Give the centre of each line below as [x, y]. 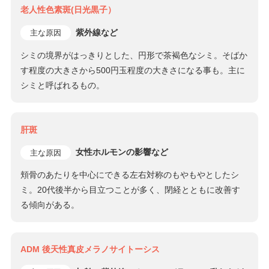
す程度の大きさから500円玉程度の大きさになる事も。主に [133, 71]
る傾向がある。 [50, 205]
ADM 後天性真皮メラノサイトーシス [90, 249]
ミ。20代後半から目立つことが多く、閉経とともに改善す [131, 190]
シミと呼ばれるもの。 [63, 86]
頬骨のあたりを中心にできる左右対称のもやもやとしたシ [130, 175]
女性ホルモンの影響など [122, 152]
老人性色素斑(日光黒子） [68, 10]
